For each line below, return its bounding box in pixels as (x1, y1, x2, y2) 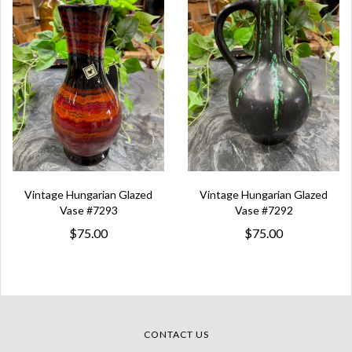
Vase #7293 (59, 203, 118, 218)
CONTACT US (143, 328, 209, 341)
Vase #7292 (234, 203, 293, 218)
